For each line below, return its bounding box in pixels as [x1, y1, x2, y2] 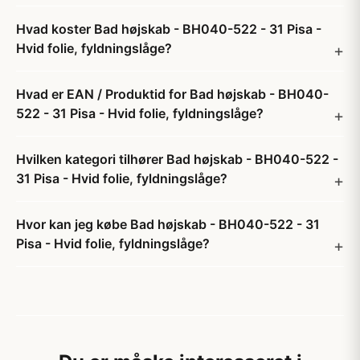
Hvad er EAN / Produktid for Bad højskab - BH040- [16, 86, 329, 102]
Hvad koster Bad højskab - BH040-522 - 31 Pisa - [16, 21, 321, 37]
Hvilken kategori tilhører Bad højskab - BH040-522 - [16, 151, 338, 167]
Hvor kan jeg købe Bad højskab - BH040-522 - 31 [16, 216, 320, 232]
